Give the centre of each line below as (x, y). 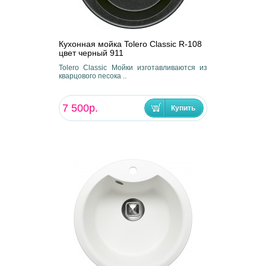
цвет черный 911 (91, 53)
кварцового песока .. (92, 76)
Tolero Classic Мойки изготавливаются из (133, 67)
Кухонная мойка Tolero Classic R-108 (130, 44)
